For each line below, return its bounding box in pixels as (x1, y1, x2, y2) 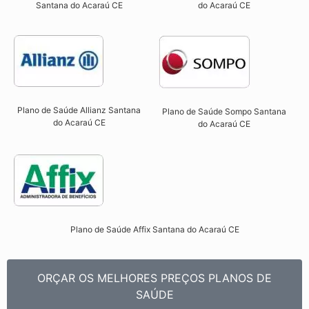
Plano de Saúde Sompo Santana (161, 106, 286, 117)
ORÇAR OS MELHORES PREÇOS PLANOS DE (37, 271, 272, 286)
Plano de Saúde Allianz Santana (17, 105, 141, 116)
